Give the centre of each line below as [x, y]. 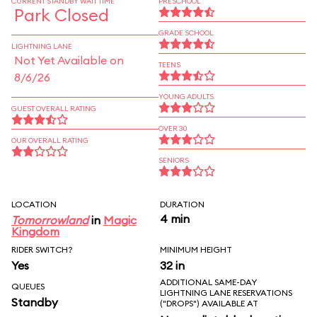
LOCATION [34, 204]
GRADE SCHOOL [186, 33]
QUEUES [28, 286]
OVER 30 [173, 128]
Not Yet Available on [69, 60]
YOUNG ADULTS [186, 97]
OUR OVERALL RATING [50, 140]
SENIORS [174, 160]
